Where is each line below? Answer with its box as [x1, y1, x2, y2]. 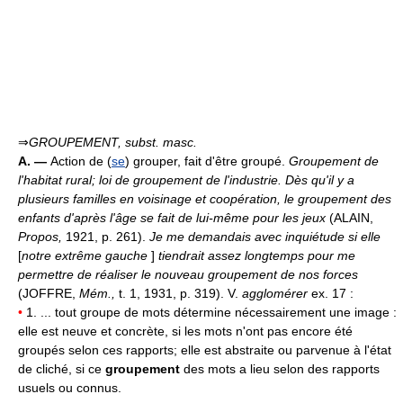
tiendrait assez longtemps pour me [158, 248, 355, 263]
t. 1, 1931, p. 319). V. [119, 286, 242, 300]
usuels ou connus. [18, 381, 121, 395]
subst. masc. [125, 135, 197, 149]
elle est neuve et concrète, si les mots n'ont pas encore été [18, 324, 353, 338]
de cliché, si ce [18, 362, 105, 376]
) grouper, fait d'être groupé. [125, 154, 289, 168]
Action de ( [50, 154, 112, 168]
